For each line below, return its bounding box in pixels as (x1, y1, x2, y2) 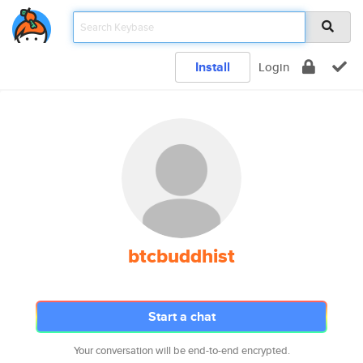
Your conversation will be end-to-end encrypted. (73, 343, 290, 358)
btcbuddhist (128, 241, 235, 271)
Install (195, 58, 230, 76)
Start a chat (147, 307, 216, 326)
